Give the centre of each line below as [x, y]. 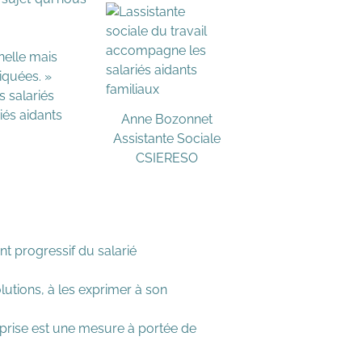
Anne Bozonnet [166, 119]
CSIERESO [166, 158]
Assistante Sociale [166, 138]
